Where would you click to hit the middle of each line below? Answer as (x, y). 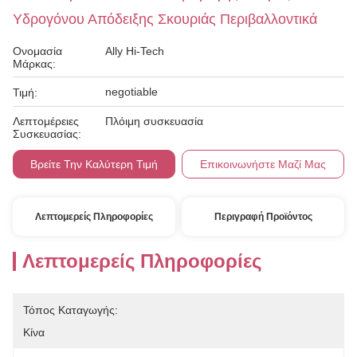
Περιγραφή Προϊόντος (263, 217)
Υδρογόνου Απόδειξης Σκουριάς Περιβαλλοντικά (165, 19)
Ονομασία (37, 51)
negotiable (131, 92)
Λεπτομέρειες (46, 121)
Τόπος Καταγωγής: (71, 310)
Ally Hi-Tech (135, 51)
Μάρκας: (34, 64)
